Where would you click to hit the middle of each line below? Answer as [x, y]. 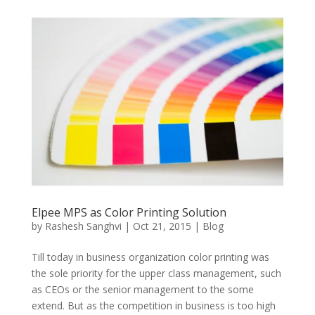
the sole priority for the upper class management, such [156, 274]
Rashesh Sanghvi [83, 226]
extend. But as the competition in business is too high [153, 306]
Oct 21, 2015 [162, 226]
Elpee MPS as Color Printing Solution [129, 213]
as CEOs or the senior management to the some [142, 290]
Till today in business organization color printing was [150, 257]
